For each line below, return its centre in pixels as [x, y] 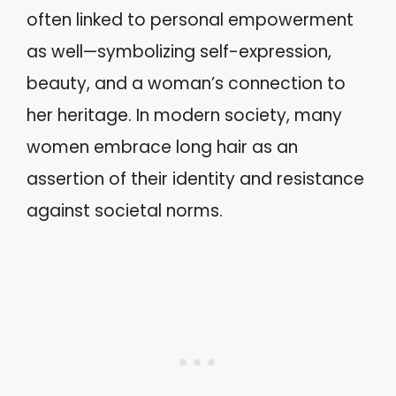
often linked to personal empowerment [190, 19]
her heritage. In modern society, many [184, 115]
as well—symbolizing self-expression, [179, 51]
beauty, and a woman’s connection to [186, 83]
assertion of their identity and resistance [195, 179]
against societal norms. [125, 210]
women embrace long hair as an [162, 147]
